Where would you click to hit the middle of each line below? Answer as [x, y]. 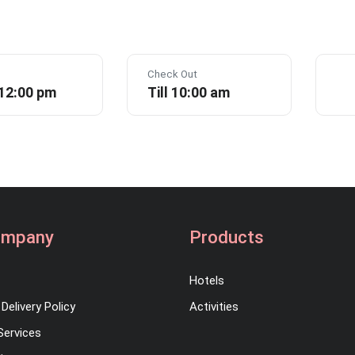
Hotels [207, 281]
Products [227, 237]
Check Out [172, 74]
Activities [214, 307]
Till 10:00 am [188, 93]
